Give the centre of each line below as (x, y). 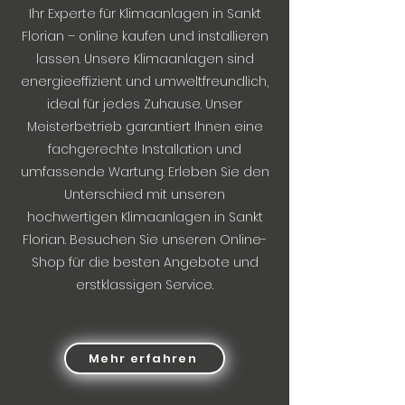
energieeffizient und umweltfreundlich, (145, 81)
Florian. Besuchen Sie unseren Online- (145, 240)
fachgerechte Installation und (145, 149)
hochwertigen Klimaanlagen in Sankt (145, 217)
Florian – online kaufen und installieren (145, 36)
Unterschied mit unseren (145, 194)
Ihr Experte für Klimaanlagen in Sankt (145, 14)
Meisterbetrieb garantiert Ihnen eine (145, 127)
